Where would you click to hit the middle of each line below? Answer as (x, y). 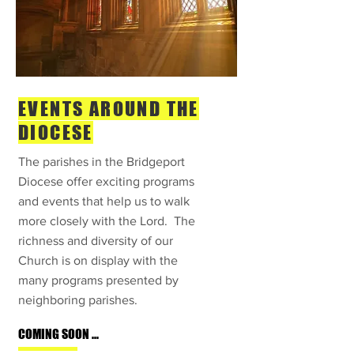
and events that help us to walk (104, 201)
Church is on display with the (98, 260)
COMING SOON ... (58, 334)
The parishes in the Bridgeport (102, 162)
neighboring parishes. (78, 300)
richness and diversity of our (96, 241)
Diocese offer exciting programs (106, 181)
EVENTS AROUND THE (109, 109)
